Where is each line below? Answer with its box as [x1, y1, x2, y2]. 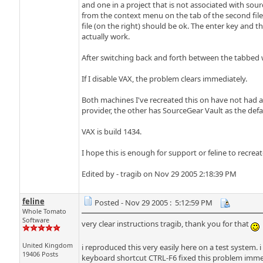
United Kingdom [22, 241, 73, 249]
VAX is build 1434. [81, 126, 141, 137]
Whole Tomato [22, 207, 66, 215]
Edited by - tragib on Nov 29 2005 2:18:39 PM [81, 168, 237, 179]
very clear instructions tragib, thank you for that [81, 218, 251, 229]
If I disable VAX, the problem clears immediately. [81, 73, 247, 84]
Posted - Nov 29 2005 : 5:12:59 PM [94, 197, 213, 208]
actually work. [81, 31, 130, 42]
